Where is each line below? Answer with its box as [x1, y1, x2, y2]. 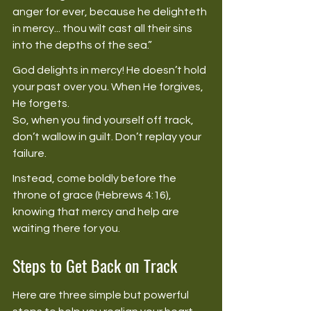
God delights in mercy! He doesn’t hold [12, 64, 208, 76]
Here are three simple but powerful [12, 289, 191, 301]
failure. [12, 147, 49, 159]
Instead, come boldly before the [12, 172, 178, 184]
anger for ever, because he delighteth [12, 6, 209, 17]
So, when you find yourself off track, [12, 114, 196, 126]
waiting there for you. [12, 222, 122, 234]
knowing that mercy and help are [12, 205, 181, 217]
